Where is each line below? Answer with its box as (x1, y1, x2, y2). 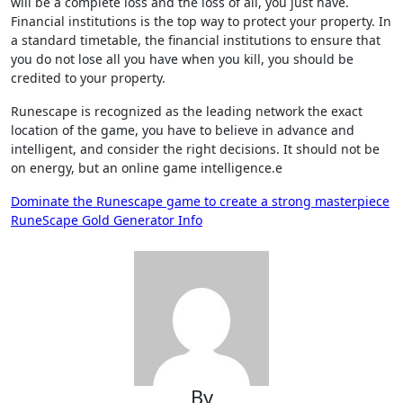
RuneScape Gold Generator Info (11, 211, 202, 228)
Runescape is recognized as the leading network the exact (11, 103, 363, 120)
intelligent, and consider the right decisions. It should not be (11, 140, 380, 157)
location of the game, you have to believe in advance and (11, 121, 354, 139)
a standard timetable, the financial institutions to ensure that (11, 31, 381, 49)
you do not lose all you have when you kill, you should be (11, 50, 354, 67)
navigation (10, 216, 124, 246)
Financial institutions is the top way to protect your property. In (11, 13, 391, 30)
